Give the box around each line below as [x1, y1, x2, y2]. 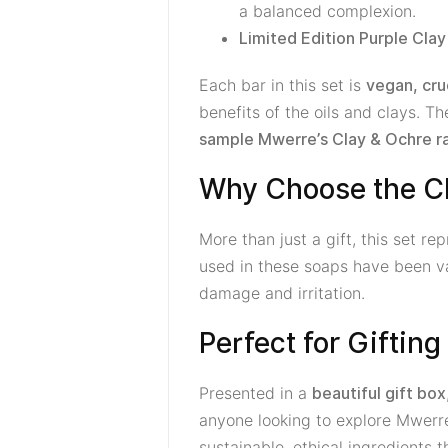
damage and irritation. [199, 283, 365, 303]
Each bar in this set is [199, 75, 366, 95]
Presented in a [199, 383, 312, 403]
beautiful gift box [312, 384, 446, 403]
